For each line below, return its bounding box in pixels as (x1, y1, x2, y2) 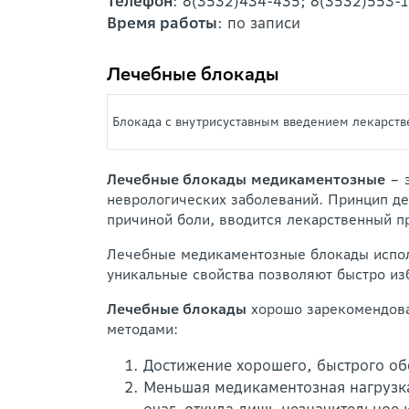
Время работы (107, 14, 217, 32)
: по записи (217, 14, 300, 32)
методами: (107, 320, 178, 338)
